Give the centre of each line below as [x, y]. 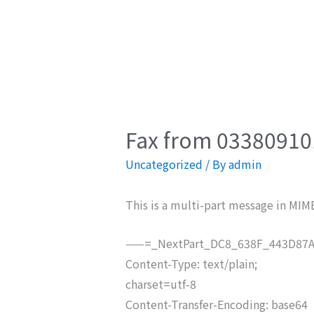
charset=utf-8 [161, 284]
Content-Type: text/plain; [191, 264]
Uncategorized [164, 164]
